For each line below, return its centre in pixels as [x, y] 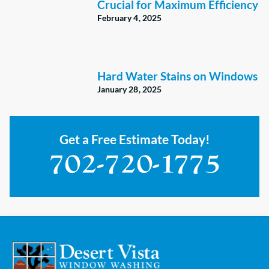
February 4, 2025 [129, 18]
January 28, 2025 [129, 89]
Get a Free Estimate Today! [134, 139]
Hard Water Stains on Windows [177, 76]
